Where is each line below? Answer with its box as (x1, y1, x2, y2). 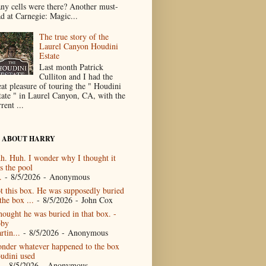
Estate (39, 50, 60, 62)
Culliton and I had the (39, 71, 113, 83)
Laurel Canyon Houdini (39, 40, 119, 52)
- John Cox (72, 194, 113, 205)
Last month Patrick (39, 61, 104, 73)
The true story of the (39, 31, 109, 43)
